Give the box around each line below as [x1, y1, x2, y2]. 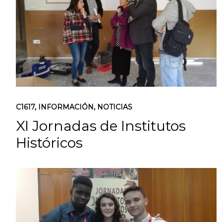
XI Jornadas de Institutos [16, 117, 186, 134]
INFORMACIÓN [38, 103, 94, 111]
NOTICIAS [97, 103, 132, 111]
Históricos [16, 134, 83, 151]
